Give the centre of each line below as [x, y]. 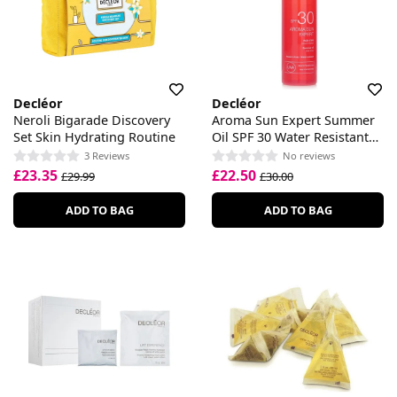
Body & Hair [248, 153]
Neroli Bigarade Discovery [92, 120]
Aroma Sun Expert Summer [293, 120]
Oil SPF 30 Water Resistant [290, 136]
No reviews [309, 156]
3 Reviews [107, 156]
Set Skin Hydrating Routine [94, 136]
